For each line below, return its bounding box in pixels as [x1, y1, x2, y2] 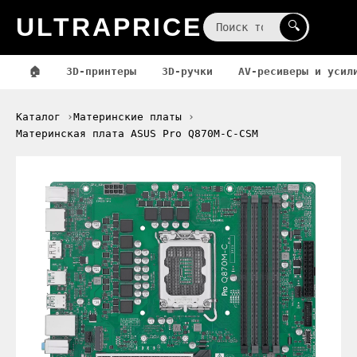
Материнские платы [73, 111, 182, 123]
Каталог [16, 111, 61, 123]
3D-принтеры [66, 65, 136, 77]
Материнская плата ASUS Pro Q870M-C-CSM [16, 127, 258, 139]
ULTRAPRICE [16, 12, 202, 41]
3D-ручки [162, 65, 213, 77]
